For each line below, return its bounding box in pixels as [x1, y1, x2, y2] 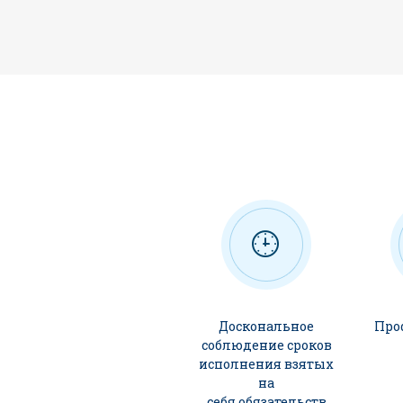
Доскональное [219, 318, 314, 335]
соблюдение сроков [201, 336, 332, 354]
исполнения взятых [199, 355, 334, 372]
